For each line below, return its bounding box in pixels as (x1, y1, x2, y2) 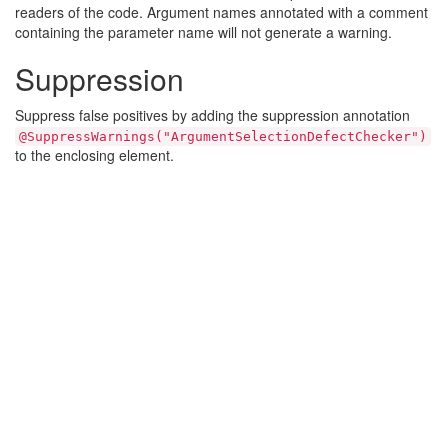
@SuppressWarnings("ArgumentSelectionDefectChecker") (19, 129, 427, 144)
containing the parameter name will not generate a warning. (15, 22, 392, 42)
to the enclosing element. (15, 145, 174, 165)
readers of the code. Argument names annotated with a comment (15, 2, 428, 22)
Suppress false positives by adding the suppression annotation (15, 105, 410, 125)
